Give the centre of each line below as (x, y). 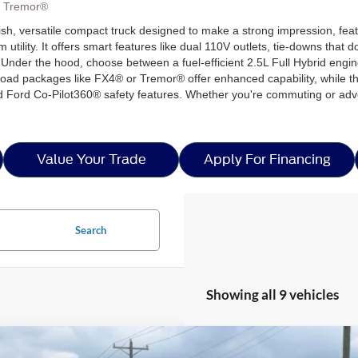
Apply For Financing (267, 159)
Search (90, 230)
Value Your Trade (91, 159)
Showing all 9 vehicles (272, 294)
